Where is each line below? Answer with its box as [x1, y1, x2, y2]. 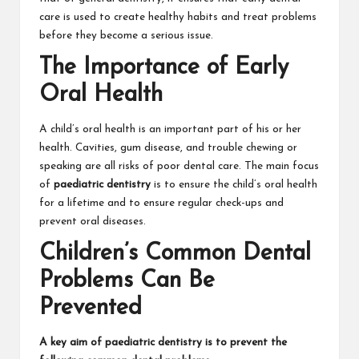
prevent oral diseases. [39, 216, 146, 228]
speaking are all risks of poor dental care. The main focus [39, 161, 319, 172]
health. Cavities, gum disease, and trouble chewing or [39, 143, 297, 154]
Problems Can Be [39, 269, 215, 293]
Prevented [39, 296, 142, 321]
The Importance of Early [39, 55, 288, 79]
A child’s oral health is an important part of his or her [39, 124, 301, 135]
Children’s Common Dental [39, 242, 311, 266]
